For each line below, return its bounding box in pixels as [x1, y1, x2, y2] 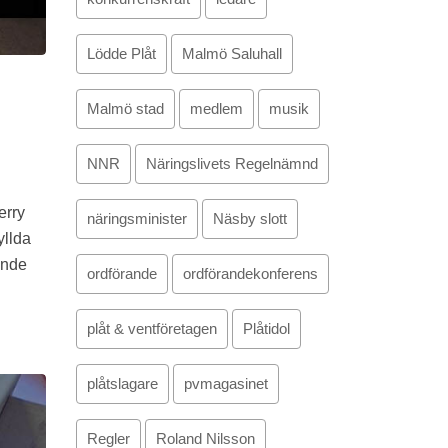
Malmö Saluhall [182, 45, 282, 62]
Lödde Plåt [87, 45, 156, 62]
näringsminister [87, 210, 187, 227]
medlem [190, 100, 243, 117]
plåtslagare [87, 375, 158, 392]
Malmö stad [87, 100, 164, 117]
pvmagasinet [184, 375, 268, 392]
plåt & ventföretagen [87, 320, 217, 337]
